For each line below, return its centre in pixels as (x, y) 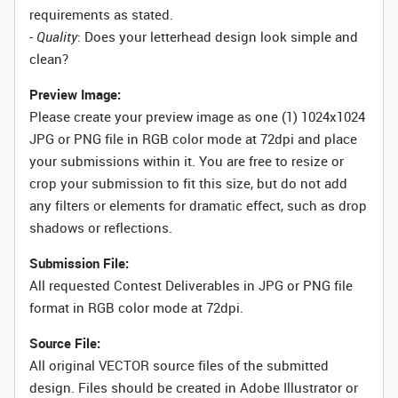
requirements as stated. (101, 14)
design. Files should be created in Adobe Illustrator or (194, 387)
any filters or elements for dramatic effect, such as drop (198, 205)
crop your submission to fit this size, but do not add (188, 183)
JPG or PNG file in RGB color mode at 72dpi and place (193, 139)
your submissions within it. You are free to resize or (187, 161)
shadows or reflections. (101, 227)
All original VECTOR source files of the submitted (179, 365)
